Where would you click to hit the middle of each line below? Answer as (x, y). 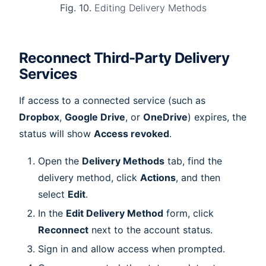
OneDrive (165, 117)
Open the (60, 161)
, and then (198, 178)
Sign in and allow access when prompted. (132, 249)
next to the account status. (151, 230)
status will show (56, 133)
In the (52, 213)
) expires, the (217, 117)
